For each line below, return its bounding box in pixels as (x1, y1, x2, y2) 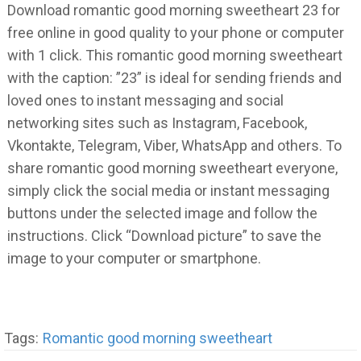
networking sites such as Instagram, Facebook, (7, 114, 308, 132)
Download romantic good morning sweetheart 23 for (7, 2, 341, 19)
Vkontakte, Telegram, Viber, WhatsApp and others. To (7, 137, 342, 155)
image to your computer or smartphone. (7, 250, 262, 268)
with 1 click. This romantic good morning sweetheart (7, 47, 343, 64)
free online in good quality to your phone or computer (7, 24, 345, 42)
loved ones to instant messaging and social (7, 92, 284, 110)
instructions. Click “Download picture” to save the (7, 227, 322, 245)
